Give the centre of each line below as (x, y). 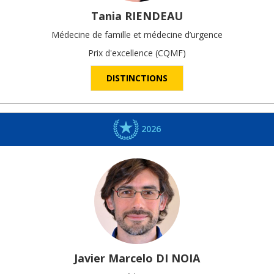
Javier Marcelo (113, 258)
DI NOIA (178, 258)
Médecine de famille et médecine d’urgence (137, 34)
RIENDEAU (154, 16)
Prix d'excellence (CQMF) (137, 53)
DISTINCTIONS (137, 78)
